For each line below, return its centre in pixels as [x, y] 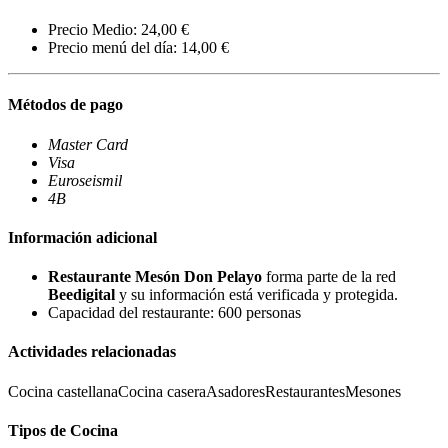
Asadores [235, 391]
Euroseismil [85, 180]
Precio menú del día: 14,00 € [138, 48]
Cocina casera [162, 391]
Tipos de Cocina [63, 430]
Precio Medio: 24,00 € [118, 30]
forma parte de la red [329, 277]
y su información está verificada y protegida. [256, 295]
